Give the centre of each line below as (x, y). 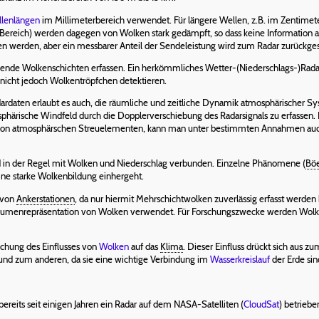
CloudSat (261, 304)
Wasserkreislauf (240, 259)
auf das (145, 246)
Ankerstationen (46, 198)
